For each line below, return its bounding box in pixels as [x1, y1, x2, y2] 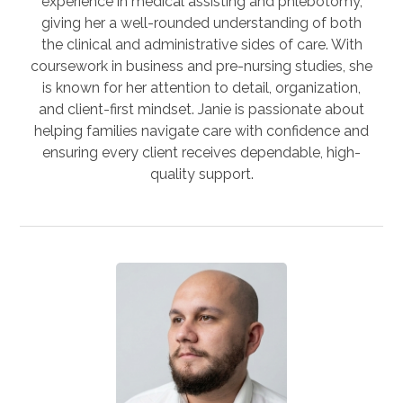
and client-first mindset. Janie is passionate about [39, 100, 364, 118]
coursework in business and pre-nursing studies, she [31, 57, 372, 75]
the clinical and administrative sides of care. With [40, 35, 363, 53]
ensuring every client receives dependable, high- [42, 143, 361, 161]
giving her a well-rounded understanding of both [41, 13, 362, 31]
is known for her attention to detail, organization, [42, 78, 361, 96]
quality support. [149, 165, 254, 183]
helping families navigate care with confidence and [34, 121, 369, 139]
